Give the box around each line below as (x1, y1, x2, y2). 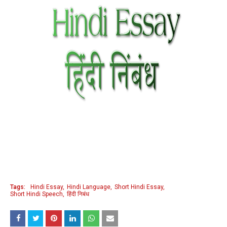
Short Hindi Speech (10, 191, 63, 198)
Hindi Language (67, 183, 110, 191)
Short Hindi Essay (115, 183, 163, 191)
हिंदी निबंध (67, 191, 89, 198)
